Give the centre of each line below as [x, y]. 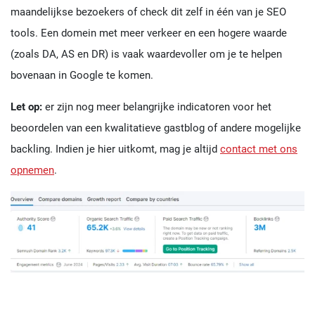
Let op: [26, 107]
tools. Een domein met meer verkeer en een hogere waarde [149, 33]
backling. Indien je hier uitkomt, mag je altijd [115, 149]
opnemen [32, 170]
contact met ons [259, 149]
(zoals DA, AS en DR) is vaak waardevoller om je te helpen [146, 54]
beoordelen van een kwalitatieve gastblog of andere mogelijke [156, 128]
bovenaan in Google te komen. [82, 75]
